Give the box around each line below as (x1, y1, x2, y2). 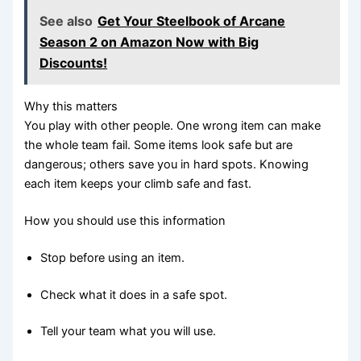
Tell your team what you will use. (40, 324, 217, 339)
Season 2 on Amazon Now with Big (39, 33, 259, 50)
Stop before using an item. (40, 250, 185, 265)
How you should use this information (24, 213, 226, 228)
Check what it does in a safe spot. (40, 287, 228, 302)
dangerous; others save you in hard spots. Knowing (24, 156, 309, 172)
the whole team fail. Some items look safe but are (24, 137, 293, 152)
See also (39, 12, 93, 29)
